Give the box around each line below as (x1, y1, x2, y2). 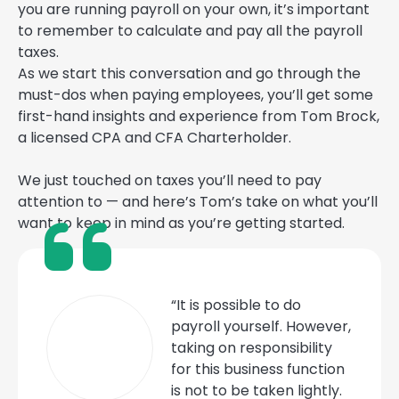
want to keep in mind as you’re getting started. (18, 213, 345, 234)
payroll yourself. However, (171, 316, 351, 338)
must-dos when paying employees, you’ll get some (18, 85, 373, 106)
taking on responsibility (171, 338, 332, 359)
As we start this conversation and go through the (18, 63, 361, 85)
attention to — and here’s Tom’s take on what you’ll (18, 191, 378, 213)
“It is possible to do (171, 295, 301, 316)
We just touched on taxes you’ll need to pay (18, 170, 322, 191)
